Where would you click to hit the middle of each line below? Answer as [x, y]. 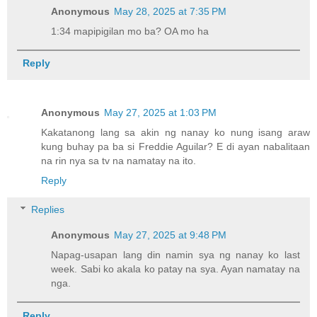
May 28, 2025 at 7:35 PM [171, 11]
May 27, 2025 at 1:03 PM [160, 112]
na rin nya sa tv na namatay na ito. [119, 160]
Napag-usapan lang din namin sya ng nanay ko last [175, 255]
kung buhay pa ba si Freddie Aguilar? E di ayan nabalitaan [175, 146]
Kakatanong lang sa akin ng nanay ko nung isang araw [175, 132]
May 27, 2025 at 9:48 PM [171, 235]
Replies [48, 210]
